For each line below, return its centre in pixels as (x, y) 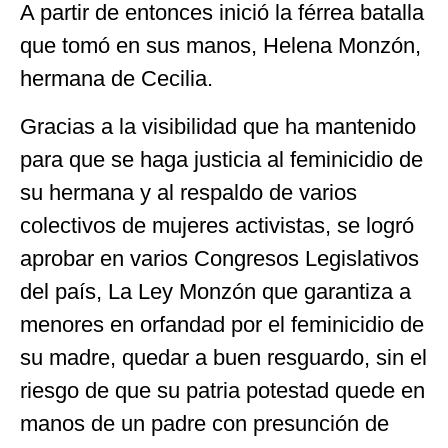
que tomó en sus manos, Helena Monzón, (220, 46)
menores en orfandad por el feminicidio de (222, 324)
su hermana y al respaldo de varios (188, 192)
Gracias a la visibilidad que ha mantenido (218, 126)
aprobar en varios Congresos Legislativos (219, 258)
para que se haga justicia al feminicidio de (221, 159)
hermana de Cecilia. (116, 79)
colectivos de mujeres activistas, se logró (217, 225)
